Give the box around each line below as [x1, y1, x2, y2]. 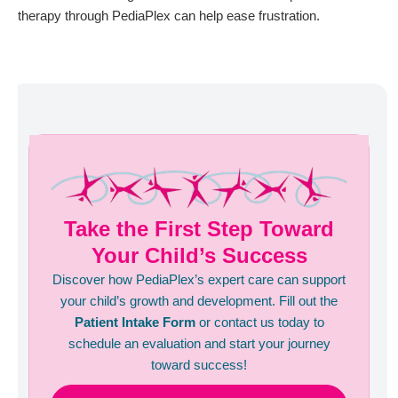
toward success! [151, 357, 247, 373]
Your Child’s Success [91, 243, 307, 268]
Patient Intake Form [74, 314, 195, 330]
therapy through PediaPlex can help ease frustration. [18, 7, 320, 23]
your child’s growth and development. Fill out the [60, 293, 338, 309]
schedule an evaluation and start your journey [68, 336, 330, 352]
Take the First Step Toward [64, 217, 334, 242]
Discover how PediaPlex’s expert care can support [52, 272, 346, 288]
